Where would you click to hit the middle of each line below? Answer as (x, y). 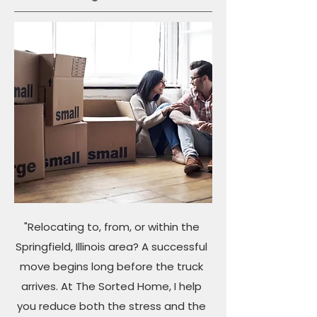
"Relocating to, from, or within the (111, 227)
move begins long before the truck (111, 266)
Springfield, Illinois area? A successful (111, 247)
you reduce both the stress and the (111, 306)
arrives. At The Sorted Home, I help (111, 286)
